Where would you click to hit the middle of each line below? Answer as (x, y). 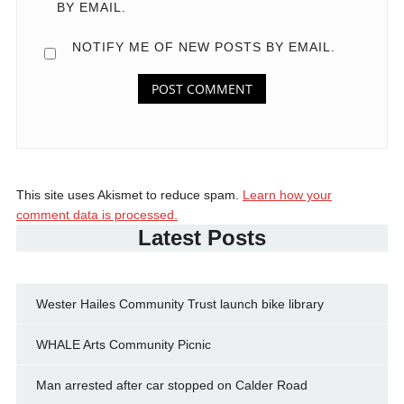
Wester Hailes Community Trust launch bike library (179, 303)
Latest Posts (202, 237)
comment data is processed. (96, 214)
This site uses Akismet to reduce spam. (129, 194)
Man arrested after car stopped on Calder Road (171, 385)
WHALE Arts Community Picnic (123, 344)
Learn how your (287, 194)
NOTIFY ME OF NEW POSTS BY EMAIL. (203, 46)
